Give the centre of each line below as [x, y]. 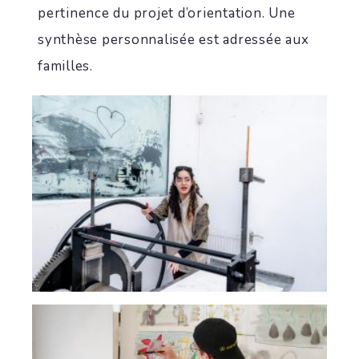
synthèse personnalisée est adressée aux [173, 40]
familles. [65, 66]
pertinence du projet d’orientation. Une [167, 13]
